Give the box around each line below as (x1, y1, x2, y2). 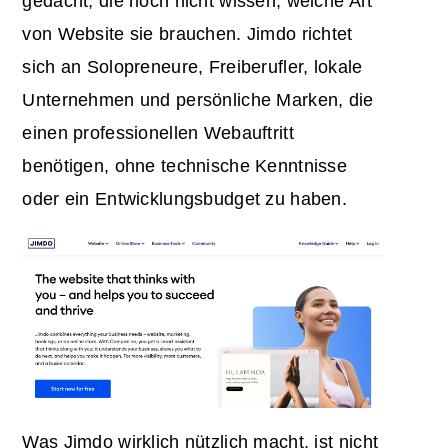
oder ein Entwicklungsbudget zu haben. (22, 188, 348, 209)
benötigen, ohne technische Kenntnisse (22, 155, 348, 176)
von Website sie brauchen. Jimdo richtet (22, 23, 353, 44)
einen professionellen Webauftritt (22, 122, 294, 143)
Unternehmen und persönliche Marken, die (22, 89, 374, 110)
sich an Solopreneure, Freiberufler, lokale (22, 56, 363, 77)
